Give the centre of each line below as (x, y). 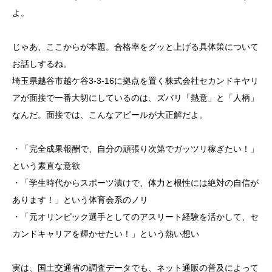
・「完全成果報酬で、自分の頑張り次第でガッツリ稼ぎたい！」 (135, 149)
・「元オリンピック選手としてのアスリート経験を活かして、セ (135, 217)
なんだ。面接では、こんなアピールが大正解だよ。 (110, 115)
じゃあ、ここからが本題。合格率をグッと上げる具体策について (135, 47)
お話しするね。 (42, 64)
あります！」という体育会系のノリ (80, 200)
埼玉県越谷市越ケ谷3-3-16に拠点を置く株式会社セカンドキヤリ (135, 81)
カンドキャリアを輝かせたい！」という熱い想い (106, 234)
